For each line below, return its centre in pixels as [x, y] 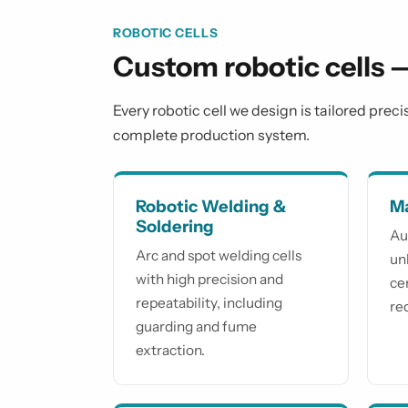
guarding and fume [196, 327]
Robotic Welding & [211, 207]
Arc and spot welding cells [219, 256]
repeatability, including [209, 303]
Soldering [175, 227]
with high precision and [209, 280]
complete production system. [211, 135]
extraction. [170, 351]
